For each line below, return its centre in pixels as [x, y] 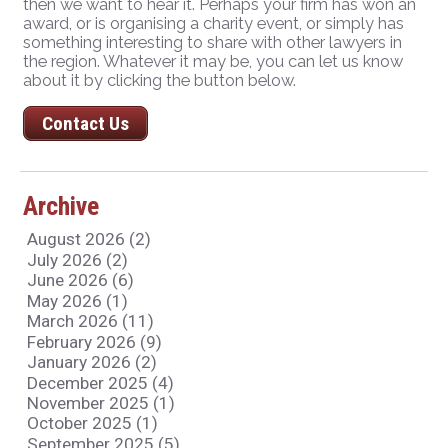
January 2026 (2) [91, 362]
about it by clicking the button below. [160, 80]
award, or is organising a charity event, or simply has [214, 23]
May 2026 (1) [77, 300]
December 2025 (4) [100, 382]
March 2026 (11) [90, 321]
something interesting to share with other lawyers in [213, 42]
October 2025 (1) [92, 423]
